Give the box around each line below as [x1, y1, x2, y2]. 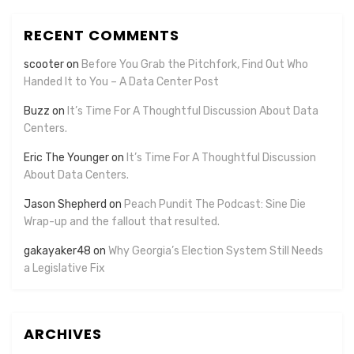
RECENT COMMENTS [24, 25, 179, 46]
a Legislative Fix [24, 262, 105, 276]
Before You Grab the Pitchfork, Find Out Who [81, 58, 308, 72]
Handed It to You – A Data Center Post [24, 75, 219, 89]
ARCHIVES [24, 324, 102, 345]
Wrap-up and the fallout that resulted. [24, 215, 220, 229]
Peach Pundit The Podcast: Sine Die [124, 198, 306, 212]
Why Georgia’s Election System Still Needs [108, 244, 323, 258]
